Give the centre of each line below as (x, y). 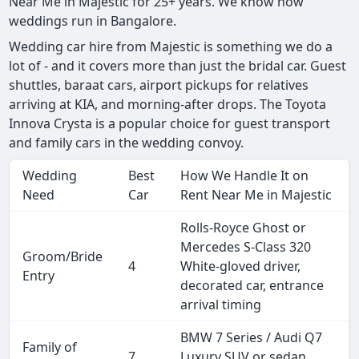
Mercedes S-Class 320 (246, 247)
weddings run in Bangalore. (93, 21)
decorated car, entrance (252, 286)
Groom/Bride (63, 257)
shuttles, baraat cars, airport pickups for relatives (159, 85)
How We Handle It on (245, 176)
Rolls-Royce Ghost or (244, 228)
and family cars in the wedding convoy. (128, 143)
